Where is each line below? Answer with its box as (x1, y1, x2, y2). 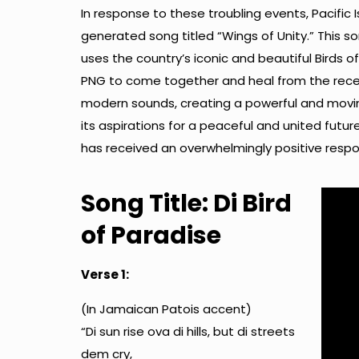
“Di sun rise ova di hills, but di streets (80, 322, 295, 340)
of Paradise (80, 218, 221, 252)
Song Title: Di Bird (80, 186, 292, 220)
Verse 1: (80, 265, 129, 283)
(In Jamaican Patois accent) (80, 300, 252, 317)
